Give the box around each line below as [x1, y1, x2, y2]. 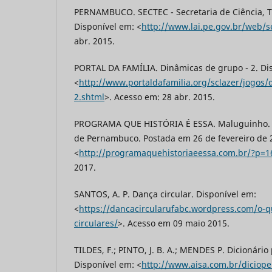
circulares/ [74, 217, 118, 229]
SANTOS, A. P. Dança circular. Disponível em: [74, 188, 256, 200]
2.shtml [74, 91, 104, 103]
